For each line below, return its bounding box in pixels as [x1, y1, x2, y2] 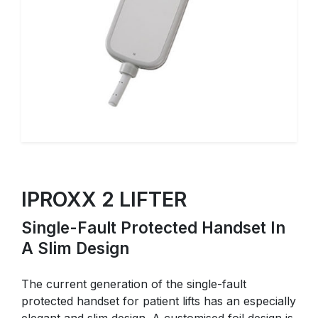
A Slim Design [21, 238, 129, 258]
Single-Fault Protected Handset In [21, 218, 285, 238]
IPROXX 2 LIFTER [21, 187, 187, 212]
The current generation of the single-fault [21, 277, 246, 292]
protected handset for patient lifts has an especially [21, 294, 296, 309]
